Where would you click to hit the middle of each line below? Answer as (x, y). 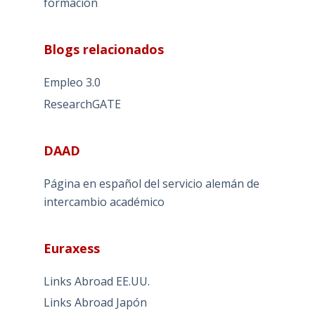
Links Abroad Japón (95, 303)
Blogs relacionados (103, 49)
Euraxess (71, 248)
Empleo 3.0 (72, 82)
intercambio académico (104, 201)
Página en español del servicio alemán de (151, 183)
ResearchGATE (82, 104)
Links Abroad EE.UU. (96, 281)
